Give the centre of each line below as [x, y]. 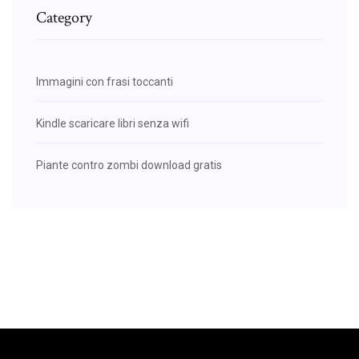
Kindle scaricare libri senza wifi [113, 123]
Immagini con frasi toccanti [105, 81]
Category [64, 17]
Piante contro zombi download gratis [129, 165]
